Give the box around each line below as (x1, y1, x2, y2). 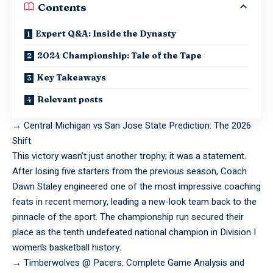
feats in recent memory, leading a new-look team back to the (12, 195, 257, 209)
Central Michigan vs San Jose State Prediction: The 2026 (24, 119, 251, 133)
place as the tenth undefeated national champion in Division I (12, 225, 256, 239)
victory (32, 149, 58, 163)
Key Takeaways (37, 72, 106, 83)
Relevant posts (37, 94, 103, 105)
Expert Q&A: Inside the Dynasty (35, 28, 176, 40)
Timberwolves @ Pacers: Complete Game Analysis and (24, 256, 244, 270)
